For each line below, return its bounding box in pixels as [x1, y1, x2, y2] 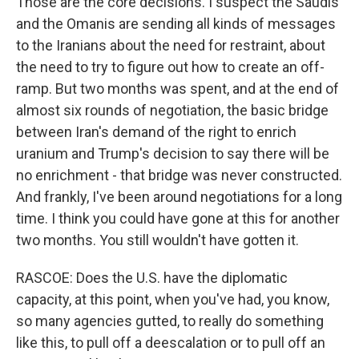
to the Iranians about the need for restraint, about [16, 37, 325, 54]
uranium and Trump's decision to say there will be [16, 145, 329, 162]
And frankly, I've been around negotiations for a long [16, 188, 342, 205]
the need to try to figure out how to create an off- [16, 58, 325, 75]
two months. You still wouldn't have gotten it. [16, 232, 299, 248]
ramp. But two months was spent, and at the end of [16, 80, 339, 97]
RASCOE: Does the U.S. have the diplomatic [16, 269, 288, 286]
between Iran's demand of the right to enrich [16, 123, 296, 140]
